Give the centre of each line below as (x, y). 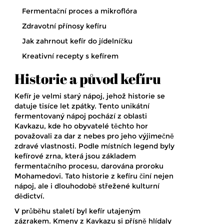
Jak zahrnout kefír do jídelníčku (77, 41)
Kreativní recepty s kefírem (70, 56)
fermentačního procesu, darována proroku (89, 166)
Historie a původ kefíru (88, 79)
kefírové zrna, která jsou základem (75, 156)
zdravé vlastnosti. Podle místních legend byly (94, 146)
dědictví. (29, 196)
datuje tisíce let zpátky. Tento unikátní (82, 106)
